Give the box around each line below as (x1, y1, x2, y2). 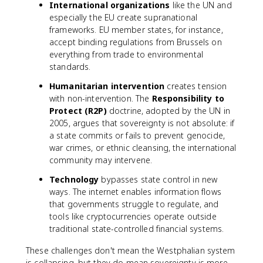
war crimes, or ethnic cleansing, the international (49, 142, 237, 153)
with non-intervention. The (49, 93, 152, 104)
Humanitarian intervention (49, 80, 165, 92)
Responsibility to (151, 93, 224, 104)
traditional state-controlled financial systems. (49, 223, 224, 234)
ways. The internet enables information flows (49, 186, 221, 197)
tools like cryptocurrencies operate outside (49, 211, 217, 222)
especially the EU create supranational (49, 12, 197, 23)
